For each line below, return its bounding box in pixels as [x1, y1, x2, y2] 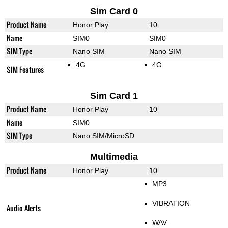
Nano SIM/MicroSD [72, 131, 134, 140]
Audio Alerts [6, 202, 41, 213]
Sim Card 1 [90, 90, 138, 101]
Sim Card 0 [90, 6, 138, 16]
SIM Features [6, 64, 44, 75]
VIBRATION [152, 198, 190, 207]
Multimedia [90, 151, 138, 162]
